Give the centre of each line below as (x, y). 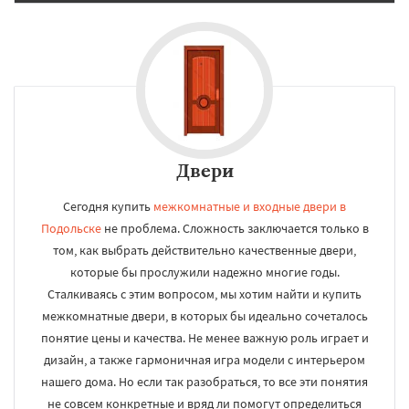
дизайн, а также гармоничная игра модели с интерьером (204, 360)
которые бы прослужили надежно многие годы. (204, 272)
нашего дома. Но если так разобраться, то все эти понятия (204, 382)
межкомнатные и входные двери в (250, 206)
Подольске (71, 228)
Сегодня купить (108, 206)
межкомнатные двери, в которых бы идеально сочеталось (204, 316)
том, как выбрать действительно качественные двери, (204, 250)
